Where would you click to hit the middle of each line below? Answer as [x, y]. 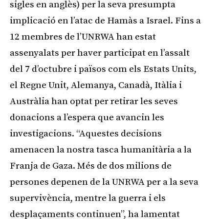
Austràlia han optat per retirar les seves [94, 102]
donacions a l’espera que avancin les [87, 118]
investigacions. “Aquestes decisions [86, 134]
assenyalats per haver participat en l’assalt [100, 53]
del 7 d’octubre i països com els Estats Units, [103, 69]
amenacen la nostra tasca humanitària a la [101, 150]
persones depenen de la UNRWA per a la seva [104, 182]
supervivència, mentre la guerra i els [88, 198]
